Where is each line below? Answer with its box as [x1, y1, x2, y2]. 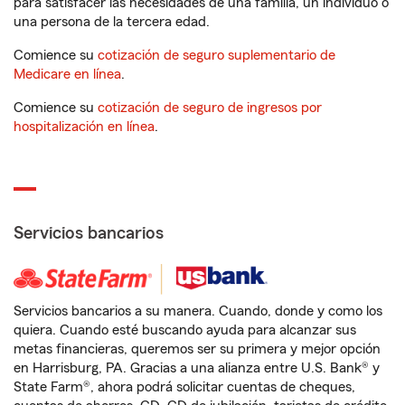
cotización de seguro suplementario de [98, 48, 335, 62]
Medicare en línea [14, 67, 121, 81]
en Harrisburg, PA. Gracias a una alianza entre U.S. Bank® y [14, 361, 380, 375]
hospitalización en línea [14, 119, 155, 134]
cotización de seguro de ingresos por [98, 100, 322, 115]
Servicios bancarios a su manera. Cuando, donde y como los [14, 304, 382, 318]
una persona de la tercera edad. [14, 14, 210, 29]
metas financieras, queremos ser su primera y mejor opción [14, 342, 381, 356]
